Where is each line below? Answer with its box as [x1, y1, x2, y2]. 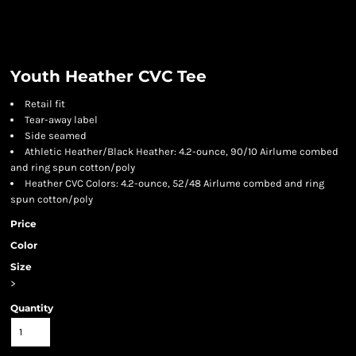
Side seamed [25, 130, 87, 141]
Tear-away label [25, 114, 98, 126]
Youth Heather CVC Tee [10, 67, 207, 86]
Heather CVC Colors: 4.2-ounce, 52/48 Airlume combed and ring [25, 177, 324, 189]
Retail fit [25, 98, 65, 110]
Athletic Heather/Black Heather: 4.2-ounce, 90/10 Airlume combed [25, 145, 339, 157]
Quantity [10, 302, 53, 314]
